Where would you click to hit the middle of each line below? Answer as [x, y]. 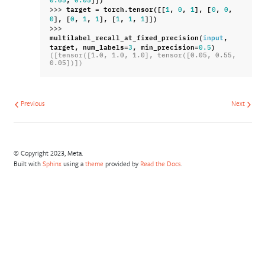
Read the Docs [160, 164]
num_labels [104, 46]
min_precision [168, 46]
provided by [122, 164]
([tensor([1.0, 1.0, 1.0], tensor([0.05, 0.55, [143, 55]
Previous [32, 103]
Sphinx [52, 164]
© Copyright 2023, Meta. [48, 153]
